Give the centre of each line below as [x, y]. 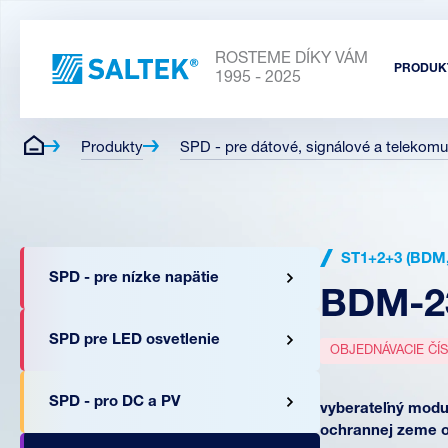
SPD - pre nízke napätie [134, 278]
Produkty [112, 148]
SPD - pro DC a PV [114, 402]
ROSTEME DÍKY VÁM [291, 59]
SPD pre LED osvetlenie [134, 340]
